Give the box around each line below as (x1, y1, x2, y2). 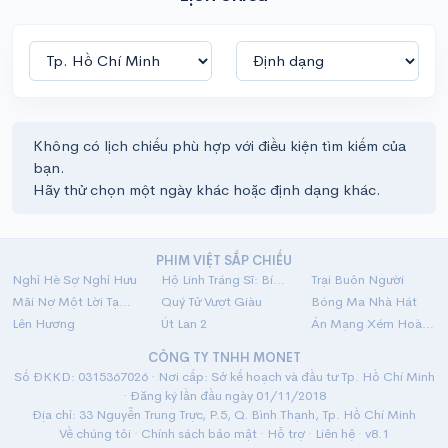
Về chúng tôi (59, 425, 131, 442)
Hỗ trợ (267, 425, 305, 442)
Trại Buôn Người (310, 271, 404, 288)
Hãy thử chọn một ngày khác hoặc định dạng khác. (33, 180, 381, 199)
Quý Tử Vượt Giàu (161, 293, 263, 310)
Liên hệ (315, 425, 355, 442)
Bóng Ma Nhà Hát (310, 293, 417, 310)
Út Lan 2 (161, 315, 208, 332)
